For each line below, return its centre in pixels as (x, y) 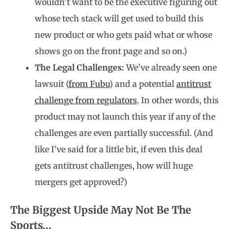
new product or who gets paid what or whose (123, 35)
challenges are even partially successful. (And (124, 133)
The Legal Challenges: (79, 67)
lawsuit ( (52, 84)
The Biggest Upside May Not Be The (101, 210)
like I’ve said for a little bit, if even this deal (119, 149)
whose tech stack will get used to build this (119, 18)
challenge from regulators (86, 100)
